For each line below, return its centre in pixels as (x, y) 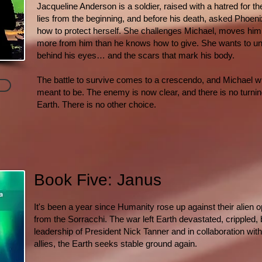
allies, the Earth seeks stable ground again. (116, 244)
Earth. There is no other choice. (96, 104)
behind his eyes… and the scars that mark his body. (136, 55)
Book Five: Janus (98, 180)
